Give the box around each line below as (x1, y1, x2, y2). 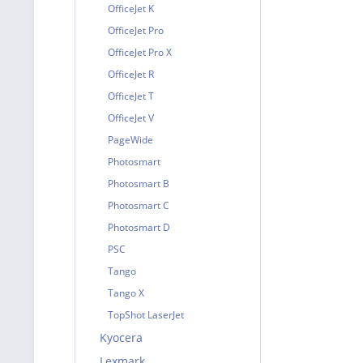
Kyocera (100, 330, 143, 345)
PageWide (108, 133, 153, 147)
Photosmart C (108, 199, 169, 212)
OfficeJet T (108, 89, 154, 103)
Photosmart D (108, 220, 170, 234)
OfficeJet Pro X (108, 45, 172, 59)
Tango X (108, 286, 144, 300)
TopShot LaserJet (108, 308, 184, 322)
